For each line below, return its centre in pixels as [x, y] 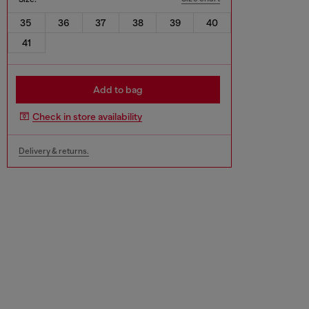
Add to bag [118, 89]
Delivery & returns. [54, 151]
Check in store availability [87, 117]
